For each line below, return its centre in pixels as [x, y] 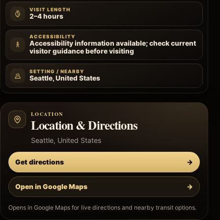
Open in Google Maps [51, 186]
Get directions [40, 162]
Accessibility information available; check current [113, 43]
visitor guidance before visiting [82, 51]
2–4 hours [46, 16]
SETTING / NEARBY [57, 72]
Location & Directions [84, 125]
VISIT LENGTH [50, 10]
